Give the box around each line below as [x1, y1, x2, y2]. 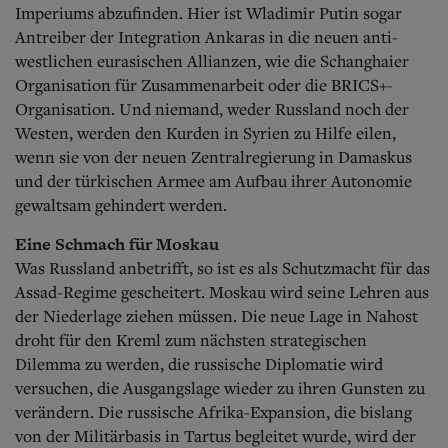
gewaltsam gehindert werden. [15, 193, 227, 216]
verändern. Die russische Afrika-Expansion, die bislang [15, 400, 412, 423]
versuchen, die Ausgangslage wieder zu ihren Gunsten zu [15, 376, 425, 399]
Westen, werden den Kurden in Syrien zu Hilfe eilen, [15, 121, 396, 144]
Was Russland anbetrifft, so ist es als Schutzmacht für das [15, 256, 430, 279]
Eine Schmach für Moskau [15, 231, 219, 256]
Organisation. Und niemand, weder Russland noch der [15, 97, 409, 120]
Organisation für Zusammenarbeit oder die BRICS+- [15, 73, 393, 96]
